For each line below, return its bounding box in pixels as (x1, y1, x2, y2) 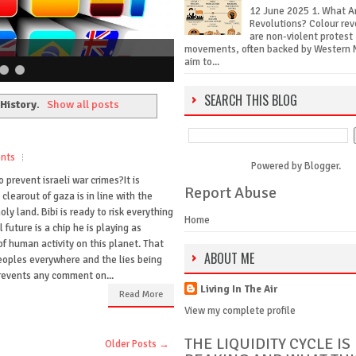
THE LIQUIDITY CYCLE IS (184, 333, 350, 354)
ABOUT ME (204, 249, 254, 269)
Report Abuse (184, 183, 277, 203)
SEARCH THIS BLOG (204, 91, 297, 110)
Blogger (304, 160, 339, 173)
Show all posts (46, 98, 119, 112)
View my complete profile (184, 304, 296, 317)
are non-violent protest (250, 30, 354, 44)
